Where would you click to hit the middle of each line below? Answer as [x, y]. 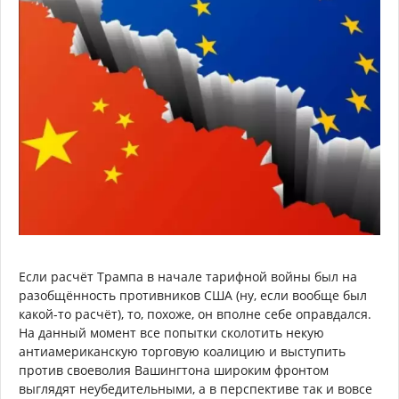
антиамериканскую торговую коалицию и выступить [182, 352]
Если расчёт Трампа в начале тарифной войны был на [188, 277]
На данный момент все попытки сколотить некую [171, 333]
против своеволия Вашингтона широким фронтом [174, 370]
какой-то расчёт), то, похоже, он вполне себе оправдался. [195, 314]
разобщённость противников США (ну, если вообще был [193, 296]
